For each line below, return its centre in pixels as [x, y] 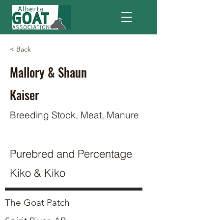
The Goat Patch [37, 203]
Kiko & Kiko [38, 173]
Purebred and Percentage [71, 154]
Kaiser [25, 95]
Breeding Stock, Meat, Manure [74, 115]
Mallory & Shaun [48, 72]
